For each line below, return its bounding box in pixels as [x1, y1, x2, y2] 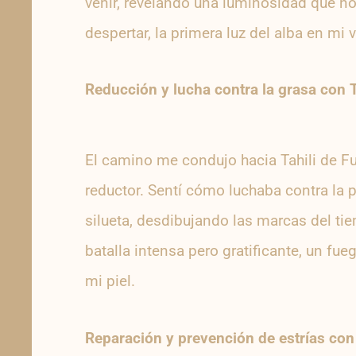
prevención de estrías [177, 328, 325, 347]
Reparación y [84, 328, 178, 347]
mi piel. [84, 272, 135, 291]
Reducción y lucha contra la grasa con [84, 80, 350, 99]
